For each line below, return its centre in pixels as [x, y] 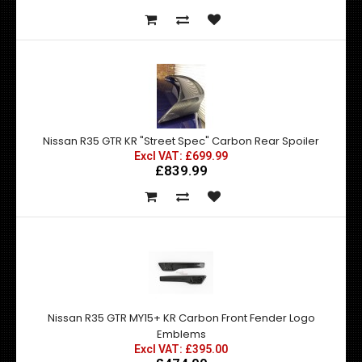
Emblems [181, 334]
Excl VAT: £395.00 [181, 349]
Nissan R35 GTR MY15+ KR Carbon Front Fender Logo [181, 318]
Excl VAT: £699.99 [181, 156]
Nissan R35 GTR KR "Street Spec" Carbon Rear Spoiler [181, 141]
